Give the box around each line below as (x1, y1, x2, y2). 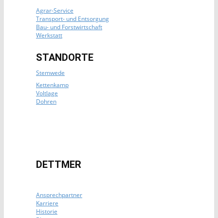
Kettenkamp (36, 81, 69, 89)
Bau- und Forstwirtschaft (36, 23, 102, 31)
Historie (36, 207, 57, 216)
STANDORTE (36, 52, 93, 63)
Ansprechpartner (36, 191, 82, 199)
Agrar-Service (36, 6, 73, 15)
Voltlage (36, 89, 58, 97)
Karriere (36, 199, 58, 207)
